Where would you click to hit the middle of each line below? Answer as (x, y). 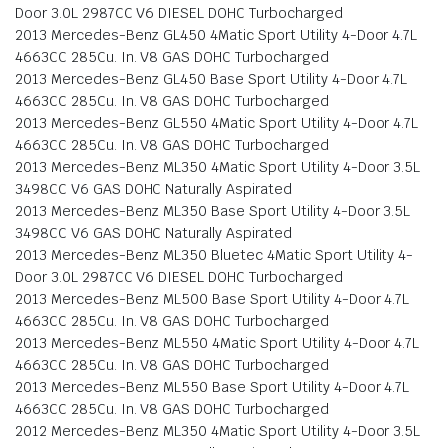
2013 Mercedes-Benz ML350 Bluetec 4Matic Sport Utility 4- (214, 254)
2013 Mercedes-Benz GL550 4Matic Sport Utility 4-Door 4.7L (217, 122)
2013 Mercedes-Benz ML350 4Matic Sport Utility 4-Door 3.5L (218, 166)
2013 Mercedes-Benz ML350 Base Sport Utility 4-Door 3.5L (213, 210)
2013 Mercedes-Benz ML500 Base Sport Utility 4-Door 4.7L (212, 298)
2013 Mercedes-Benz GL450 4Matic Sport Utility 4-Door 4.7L (216, 34)
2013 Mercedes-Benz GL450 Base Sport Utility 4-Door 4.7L (211, 78)
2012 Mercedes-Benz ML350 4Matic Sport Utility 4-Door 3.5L (218, 430)
